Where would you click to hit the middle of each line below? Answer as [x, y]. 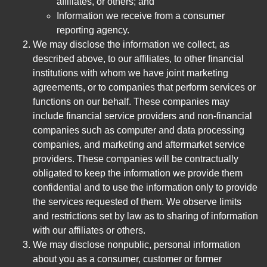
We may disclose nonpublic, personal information [136, 245]
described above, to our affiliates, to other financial [138, 59]
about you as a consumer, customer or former [127, 259]
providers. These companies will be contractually [136, 159]
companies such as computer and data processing [139, 131]
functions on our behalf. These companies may [131, 102]
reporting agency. [93, 30]
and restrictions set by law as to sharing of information [145, 216]
